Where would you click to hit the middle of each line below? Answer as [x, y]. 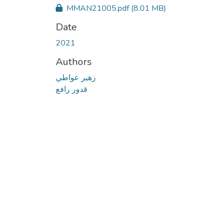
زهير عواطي [76, 77]
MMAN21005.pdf [98, 8]
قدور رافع [72, 89]
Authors [74, 62]
